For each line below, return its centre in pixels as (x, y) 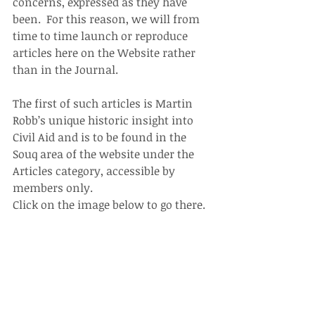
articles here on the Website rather (105, 52)
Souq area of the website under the (105, 154)
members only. (53, 187)
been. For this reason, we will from (108, 19)
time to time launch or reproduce (102, 36)
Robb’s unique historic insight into (104, 120)
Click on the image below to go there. (109, 204)
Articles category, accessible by (95, 171)
